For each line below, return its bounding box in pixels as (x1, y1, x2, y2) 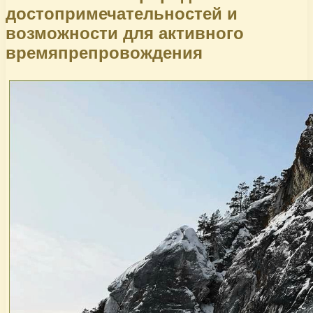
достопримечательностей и (6, 3, 238, 23)
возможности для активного (6, 23, 244, 43)
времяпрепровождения (6, 43, 203, 62)
